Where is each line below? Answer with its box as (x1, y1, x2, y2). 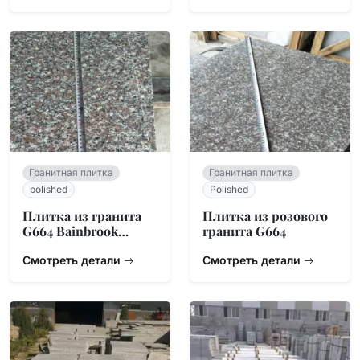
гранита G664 (202, 223, 286, 240)
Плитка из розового (202, 207, 328, 225)
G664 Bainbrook (22, 223, 118, 240)
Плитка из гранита (22, 207, 141, 225)
